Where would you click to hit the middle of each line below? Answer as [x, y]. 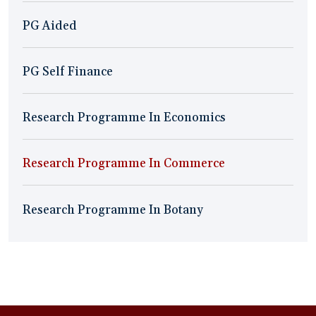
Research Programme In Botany [113, 210]
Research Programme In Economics [124, 118]
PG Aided [50, 26]
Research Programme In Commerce [124, 164]
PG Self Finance [68, 72]
